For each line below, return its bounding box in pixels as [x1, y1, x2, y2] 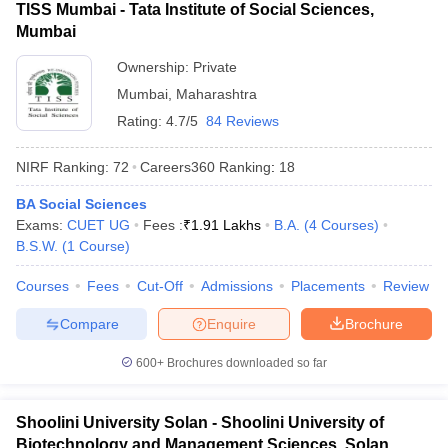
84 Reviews [206, 113, 279, 129]
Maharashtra [176, 86, 257, 102]
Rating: [117, 113, 166, 129]
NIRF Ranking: [16, 158, 109, 175]
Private [193, 59, 237, 75]
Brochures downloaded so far [164, 356, 327, 370]
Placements [291, 278, 365, 294]
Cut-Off [137, 278, 183, 294]
